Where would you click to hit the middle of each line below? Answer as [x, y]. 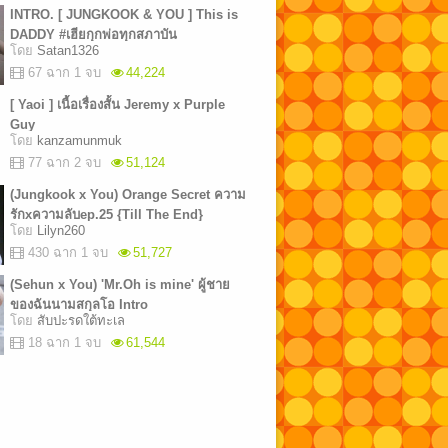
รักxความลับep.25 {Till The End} [106, 214]
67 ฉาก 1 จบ [64, 72]
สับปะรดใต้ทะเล [80, 320]
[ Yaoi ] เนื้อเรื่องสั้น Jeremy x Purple [117, 104]
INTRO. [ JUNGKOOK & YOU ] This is [123, 14]
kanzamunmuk [79, 140]
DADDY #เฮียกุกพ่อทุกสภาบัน [93, 34]
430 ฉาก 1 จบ [67, 252]
